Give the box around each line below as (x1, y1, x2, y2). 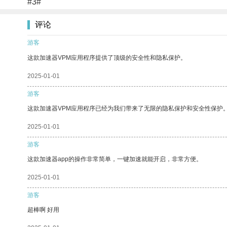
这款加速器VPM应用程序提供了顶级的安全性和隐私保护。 (27, 54, 186, 61)
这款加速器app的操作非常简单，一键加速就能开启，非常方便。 (27, 155, 202, 163)
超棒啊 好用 (27, 206, 59, 213)
